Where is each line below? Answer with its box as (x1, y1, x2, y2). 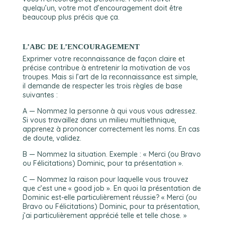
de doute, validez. (22, 134, 81, 143)
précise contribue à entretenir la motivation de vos (22, 63, 190, 72)
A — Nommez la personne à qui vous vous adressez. (22, 106, 197, 116)
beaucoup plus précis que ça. (22, 13, 120, 22)
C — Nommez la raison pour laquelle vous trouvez (22, 175, 188, 184)
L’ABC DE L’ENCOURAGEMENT (22, 43, 140, 51)
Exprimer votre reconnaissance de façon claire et (22, 54, 185, 63)
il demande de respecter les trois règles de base (22, 81, 182, 90)
